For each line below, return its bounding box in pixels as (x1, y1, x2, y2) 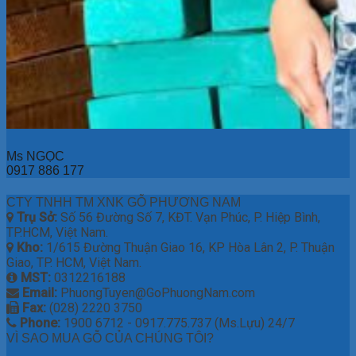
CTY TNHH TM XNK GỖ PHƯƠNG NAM (6, 195, 241, 209)
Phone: (17, 315, 64, 331)
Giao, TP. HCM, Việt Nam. (6, 254, 141, 270)
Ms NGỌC (6, 149, 64, 163)
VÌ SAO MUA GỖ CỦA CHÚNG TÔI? (6, 331, 214, 345)
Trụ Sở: (17, 209, 60, 225)
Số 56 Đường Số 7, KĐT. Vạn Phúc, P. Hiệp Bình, (60, 209, 320, 225)
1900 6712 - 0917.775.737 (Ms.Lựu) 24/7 (64, 315, 295, 331)
